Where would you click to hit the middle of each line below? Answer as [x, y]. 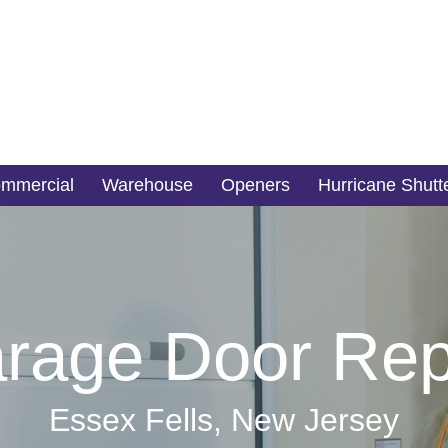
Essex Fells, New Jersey [224, 419]
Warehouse [147, 185]
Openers [255, 185]
